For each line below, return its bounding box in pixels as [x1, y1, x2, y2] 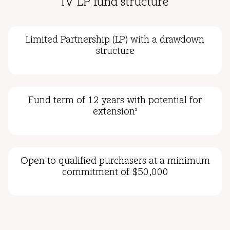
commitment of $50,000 [62, 168, 168, 178]
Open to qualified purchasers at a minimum [20, 157, 210, 167]
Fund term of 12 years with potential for [28, 96, 202, 106]
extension [93, 107, 135, 118]
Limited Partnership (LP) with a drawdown [26, 35, 204, 46]
